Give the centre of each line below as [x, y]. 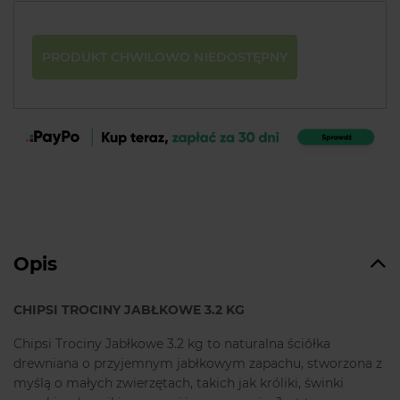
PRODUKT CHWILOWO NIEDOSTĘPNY [165, 57]
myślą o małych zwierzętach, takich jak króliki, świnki [179, 383]
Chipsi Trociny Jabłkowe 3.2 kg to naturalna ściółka [172, 344]
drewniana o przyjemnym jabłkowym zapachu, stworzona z [198, 364]
